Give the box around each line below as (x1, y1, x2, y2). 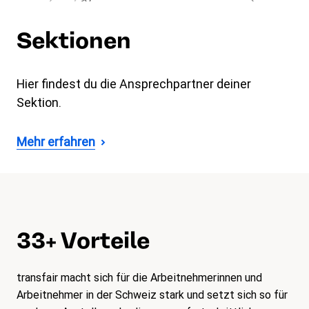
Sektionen (17, 26, 131, 56)
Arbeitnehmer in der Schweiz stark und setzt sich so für (17, 288, 288, 302)
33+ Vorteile (17, 226, 150, 256)
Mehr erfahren (17, 134, 95, 150)
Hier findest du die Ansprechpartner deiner (17, 77, 251, 92)
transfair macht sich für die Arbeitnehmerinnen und (17, 271, 262, 285)
